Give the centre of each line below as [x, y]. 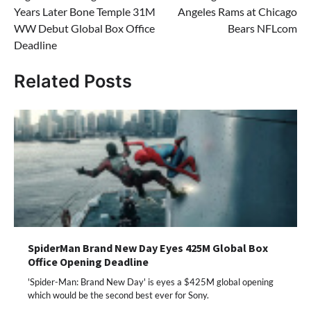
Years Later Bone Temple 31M [85, 11]
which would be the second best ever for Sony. [118, 295]
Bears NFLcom [262, 28]
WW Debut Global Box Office [84, 28]
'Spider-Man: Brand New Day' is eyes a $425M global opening [151, 281]
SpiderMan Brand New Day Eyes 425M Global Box [148, 247]
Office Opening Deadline [88, 261]
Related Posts [73, 81]
